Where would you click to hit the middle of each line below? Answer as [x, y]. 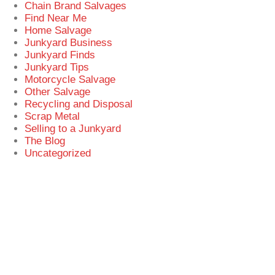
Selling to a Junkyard [73, 128]
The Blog [45, 140]
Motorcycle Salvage [70, 79]
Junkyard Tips [57, 67]
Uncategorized [58, 153]
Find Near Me [56, 17]
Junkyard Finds [60, 54]
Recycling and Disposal [79, 103]
